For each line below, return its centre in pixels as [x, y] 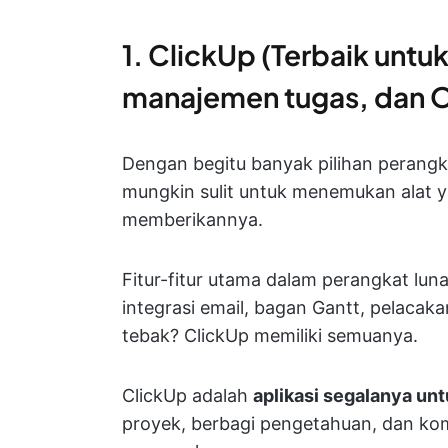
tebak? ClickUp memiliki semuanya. [270, 335]
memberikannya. [192, 219]
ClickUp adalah [187, 395]
